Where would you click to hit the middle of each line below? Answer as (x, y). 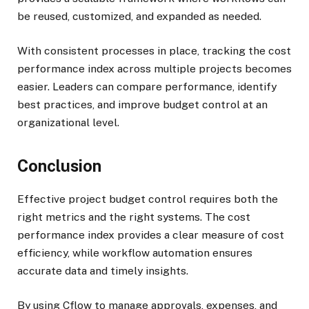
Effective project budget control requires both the (148, 199)
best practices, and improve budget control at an (142, 105)
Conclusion (59, 166)
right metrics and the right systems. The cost (134, 217)
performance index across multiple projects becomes (154, 69)
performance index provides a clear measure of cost (151, 235)
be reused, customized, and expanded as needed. (139, 17)
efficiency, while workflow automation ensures (135, 252)
